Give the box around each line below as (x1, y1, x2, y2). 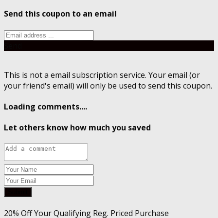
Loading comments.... (4, 101, 87, 112)
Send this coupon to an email (4, 8, 117, 19)
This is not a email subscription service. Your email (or (4, 69, 200, 80)
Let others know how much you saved (4, 122, 151, 133)
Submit (8, 188, 28, 196)
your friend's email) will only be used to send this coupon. (4, 80, 212, 91)
